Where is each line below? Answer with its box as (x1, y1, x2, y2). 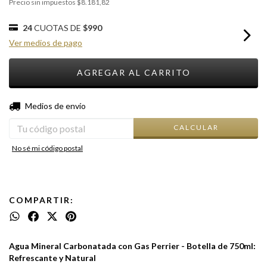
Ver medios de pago (9, 38, 82, 48)
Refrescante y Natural (9, 253, 96, 263)
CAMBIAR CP (200, 100, 253, 108)
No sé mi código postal (12, 144, 83, 153)
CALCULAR (173, 122, 219, 132)
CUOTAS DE (34, 23, 83, 33)
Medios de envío (24, 101, 86, 111)
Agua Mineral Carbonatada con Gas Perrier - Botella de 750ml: (9, 241, 256, 251)
